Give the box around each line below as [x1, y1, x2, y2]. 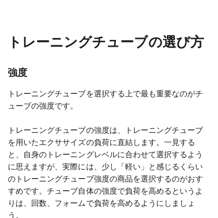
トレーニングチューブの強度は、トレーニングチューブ [8, 125, 203, 135]
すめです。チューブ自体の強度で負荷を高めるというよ [8, 186, 203, 196]
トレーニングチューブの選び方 [8, 34, 204, 51]
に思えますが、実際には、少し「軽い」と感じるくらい [8, 162, 203, 172]
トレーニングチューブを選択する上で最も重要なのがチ [8, 89, 203, 99]
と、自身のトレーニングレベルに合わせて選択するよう [8, 149, 203, 160]
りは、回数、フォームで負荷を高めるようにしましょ [8, 198, 196, 208]
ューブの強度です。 [8, 101, 78, 111]
